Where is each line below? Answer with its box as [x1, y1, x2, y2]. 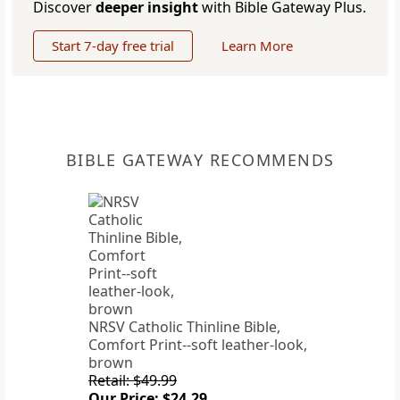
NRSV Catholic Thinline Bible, [88, 317, 280, 337]
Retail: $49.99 [88, 371, 177, 391]
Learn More [221, 37, 293, 55]
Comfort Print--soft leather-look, [88, 335, 307, 355]
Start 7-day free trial [52, 37, 174, 55]
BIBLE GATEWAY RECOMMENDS [65, 149, 335, 171]
